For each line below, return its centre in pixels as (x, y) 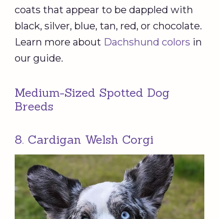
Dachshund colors (147, 42)
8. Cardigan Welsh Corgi (86, 140)
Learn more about (59, 42)
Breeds (34, 107)
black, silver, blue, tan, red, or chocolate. (108, 26)
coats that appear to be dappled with (104, 10)
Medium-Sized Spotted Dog (92, 93)
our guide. (39, 58)
